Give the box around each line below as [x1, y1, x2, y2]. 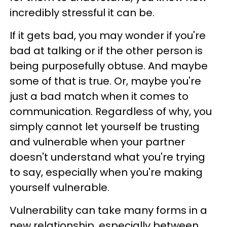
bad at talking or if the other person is [10, 44, 203, 58]
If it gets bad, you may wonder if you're [10, 28, 206, 43]
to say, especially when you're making [10, 165, 203, 179]
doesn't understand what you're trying [10, 150, 205, 164]
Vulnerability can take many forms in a [10, 203, 207, 217]
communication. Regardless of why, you [10, 104, 212, 119]
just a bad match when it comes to [10, 89, 188, 103]
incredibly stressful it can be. [10, 6, 157, 20]
